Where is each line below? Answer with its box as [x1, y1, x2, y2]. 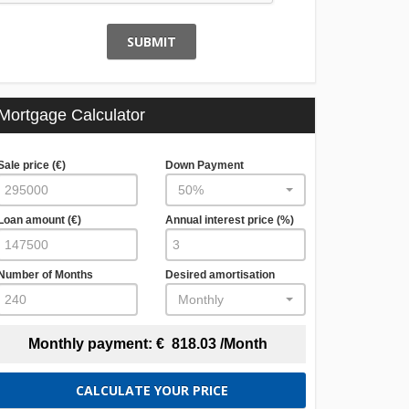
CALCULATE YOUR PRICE [75, 381, 228, 399]
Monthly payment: [28, 336, 156, 351]
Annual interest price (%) [165, 214, 294, 226]
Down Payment [165, 159, 244, 172]
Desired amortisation [165, 268, 275, 281]
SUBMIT [127, 32, 176, 50]
